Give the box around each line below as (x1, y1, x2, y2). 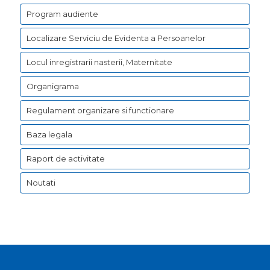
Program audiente (27, 9, 98, 19)
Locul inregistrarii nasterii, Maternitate (27, 57, 172, 67)
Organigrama (27, 81, 79, 92)
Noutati (27, 178, 55, 188)
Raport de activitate (27, 154, 105, 164)
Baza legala (27, 130, 72, 140)
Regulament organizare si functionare (27, 105, 174, 116)
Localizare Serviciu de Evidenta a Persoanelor (27, 33, 206, 43)
